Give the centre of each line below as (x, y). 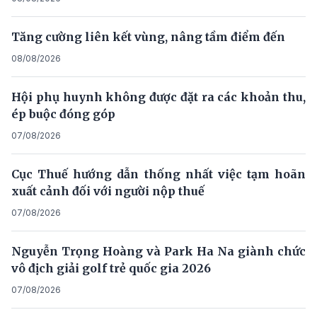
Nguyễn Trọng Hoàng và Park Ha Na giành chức (158, 251)
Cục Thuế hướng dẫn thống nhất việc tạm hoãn (158, 174)
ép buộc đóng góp (63, 114)
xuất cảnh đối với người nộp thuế (108, 191)
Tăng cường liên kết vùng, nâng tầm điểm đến (148, 36)
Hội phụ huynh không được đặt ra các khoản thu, (158, 97)
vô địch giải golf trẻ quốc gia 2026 (111, 268)
